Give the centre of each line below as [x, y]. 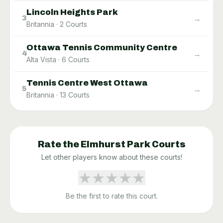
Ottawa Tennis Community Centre [102, 47]
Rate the [59, 144]
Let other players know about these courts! [111, 157]
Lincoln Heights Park [72, 12]
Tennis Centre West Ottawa [87, 83]
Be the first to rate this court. [111, 196]
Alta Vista [41, 59]
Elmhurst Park [115, 144]
